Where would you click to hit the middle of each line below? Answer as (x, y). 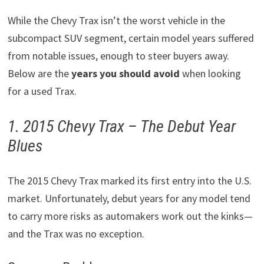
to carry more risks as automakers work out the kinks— (130, 216)
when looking (210, 73)
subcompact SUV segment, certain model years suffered (131, 38)
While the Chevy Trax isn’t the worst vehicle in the (116, 20)
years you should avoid (125, 73)
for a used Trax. (42, 91)
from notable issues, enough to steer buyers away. (118, 55)
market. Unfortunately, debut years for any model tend (129, 198)
